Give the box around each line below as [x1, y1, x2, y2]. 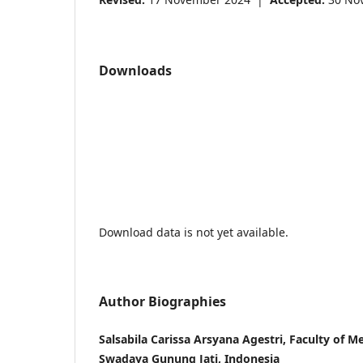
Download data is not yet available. [99, 224, 288, 241]
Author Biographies [99, 293, 226, 311]
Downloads [99, 62, 172, 79]
